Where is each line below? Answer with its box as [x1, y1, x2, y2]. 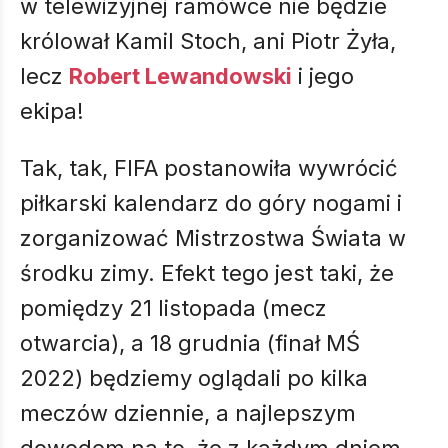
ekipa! [20, 98, 90, 124]
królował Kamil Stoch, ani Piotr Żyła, [20, 28, 396, 54]
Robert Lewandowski [69, 63, 292, 89]
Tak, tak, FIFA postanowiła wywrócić [20, 155, 398, 181]
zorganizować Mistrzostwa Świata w [20, 225, 406, 251]
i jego [292, 63, 354, 89]
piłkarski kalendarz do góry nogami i [20, 190, 402, 216]
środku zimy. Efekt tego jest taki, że [20, 260, 394, 286]
